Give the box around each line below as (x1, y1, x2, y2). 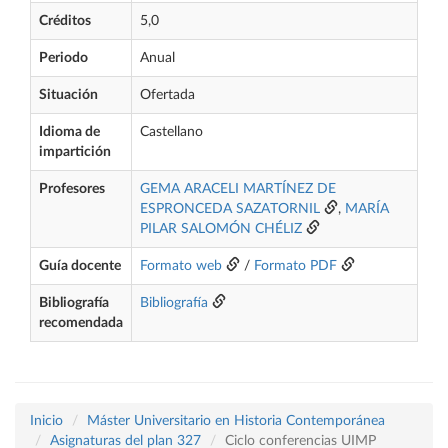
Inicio (30, 414, 63, 428)
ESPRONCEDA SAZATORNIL (140, 202, 320, 216)
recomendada (39, 316, 123, 330)
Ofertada (140, 88, 195, 102)
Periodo (39, 51, 88, 65)
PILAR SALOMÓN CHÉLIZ (140, 222, 302, 236)
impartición (39, 145, 111, 159)
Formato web (140, 259, 222, 273)
